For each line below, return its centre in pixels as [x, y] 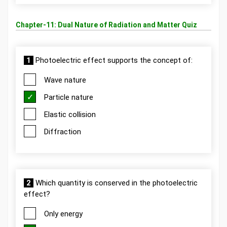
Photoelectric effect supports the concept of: [113, 60]
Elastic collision [70, 115]
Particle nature [69, 97]
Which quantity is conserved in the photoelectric [116, 183]
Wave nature [65, 80]
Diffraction [63, 132]
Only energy [63, 214]
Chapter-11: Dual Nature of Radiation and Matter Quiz [106, 25]
